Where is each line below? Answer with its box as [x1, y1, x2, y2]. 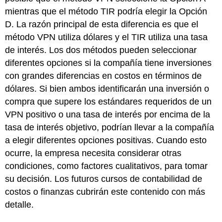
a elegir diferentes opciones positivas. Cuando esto [5, 135, 207, 146]
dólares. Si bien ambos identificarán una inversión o [5, 84, 210, 94]
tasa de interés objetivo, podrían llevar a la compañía [5, 122, 215, 133]
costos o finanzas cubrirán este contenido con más [5, 187, 206, 197]
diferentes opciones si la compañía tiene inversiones [5, 58, 212, 68]
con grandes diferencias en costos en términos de [5, 71, 202, 81]
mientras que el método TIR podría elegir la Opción [5, 6, 208, 17]
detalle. [5, 200, 34, 210]
